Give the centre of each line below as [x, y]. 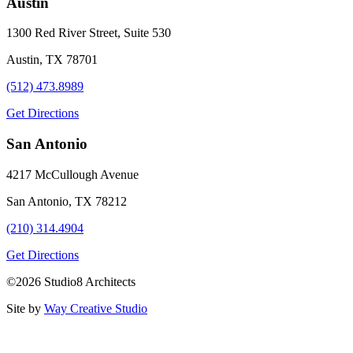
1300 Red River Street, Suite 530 [89, 33]
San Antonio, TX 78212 [67, 201]
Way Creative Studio [96, 308]
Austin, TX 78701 [52, 60]
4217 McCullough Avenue [72, 174]
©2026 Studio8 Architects [71, 281]
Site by [25, 308]
